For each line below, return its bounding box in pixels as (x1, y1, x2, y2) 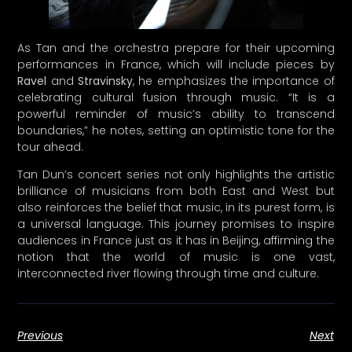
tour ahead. (17, 59, 84, 75)
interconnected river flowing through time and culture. (17, 186, 320, 203)
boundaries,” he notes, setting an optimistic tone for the (17, 42, 335, 59)
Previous (17, 247, 64, 264)
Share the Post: (17, 275, 101, 291)
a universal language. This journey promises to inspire (17, 137, 335, 153)
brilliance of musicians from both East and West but (17, 104, 335, 120)
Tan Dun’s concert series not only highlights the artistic (17, 87, 335, 104)
